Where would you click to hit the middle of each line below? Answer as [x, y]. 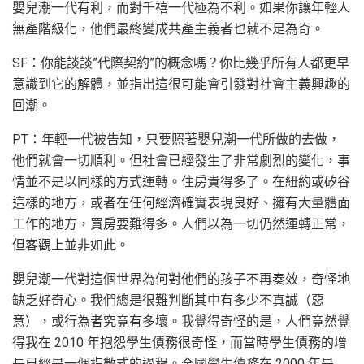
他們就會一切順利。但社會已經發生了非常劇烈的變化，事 [181, 161]
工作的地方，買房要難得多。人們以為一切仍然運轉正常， [181, 224]
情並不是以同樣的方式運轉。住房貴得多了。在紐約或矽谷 [181, 182]
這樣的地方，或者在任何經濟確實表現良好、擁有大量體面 [181, 203]
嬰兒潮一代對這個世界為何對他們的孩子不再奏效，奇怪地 [181, 279]
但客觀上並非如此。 [71, 245]
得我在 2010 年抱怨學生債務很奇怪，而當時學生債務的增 [180, 343]
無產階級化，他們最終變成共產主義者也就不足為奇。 [168, 29]
